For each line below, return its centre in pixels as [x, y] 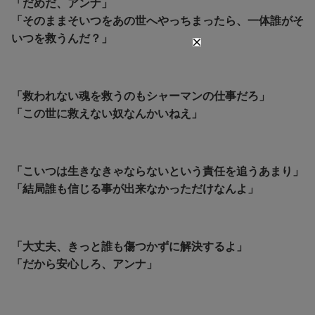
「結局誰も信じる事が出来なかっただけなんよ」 [135, 189]
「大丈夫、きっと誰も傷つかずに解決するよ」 [129, 247]
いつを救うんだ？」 [62, 39]
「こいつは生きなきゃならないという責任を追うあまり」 [157, 172]
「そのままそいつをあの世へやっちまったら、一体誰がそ [157, 21]
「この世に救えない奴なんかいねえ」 [107, 114]
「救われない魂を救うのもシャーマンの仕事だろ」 [141, 96]
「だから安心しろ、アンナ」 [84, 264]
